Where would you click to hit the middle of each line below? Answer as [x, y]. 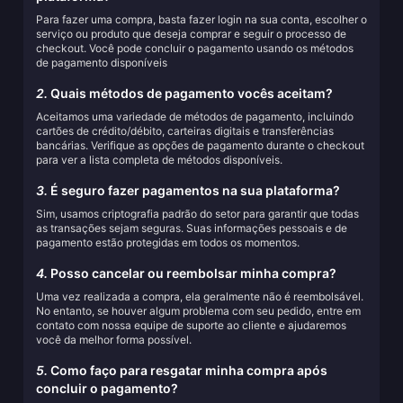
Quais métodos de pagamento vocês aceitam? [190, 93]
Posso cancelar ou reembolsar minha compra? [192, 273]
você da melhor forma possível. [114, 340]
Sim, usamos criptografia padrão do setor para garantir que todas [197, 214]
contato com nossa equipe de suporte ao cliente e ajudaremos [191, 325]
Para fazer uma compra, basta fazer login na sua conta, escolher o [201, 19]
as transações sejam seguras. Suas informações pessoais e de [192, 228]
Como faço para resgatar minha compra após [188, 370]
